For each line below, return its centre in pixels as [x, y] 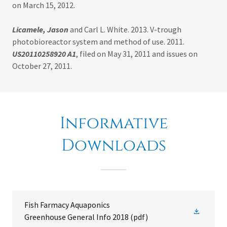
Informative [113, 124]
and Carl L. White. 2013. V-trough [125, 30]
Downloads [113, 146]
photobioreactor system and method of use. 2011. [98, 42]
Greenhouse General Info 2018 [77, 217]
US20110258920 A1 [44, 54]
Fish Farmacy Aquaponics [67, 205]
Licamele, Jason [40, 30]
